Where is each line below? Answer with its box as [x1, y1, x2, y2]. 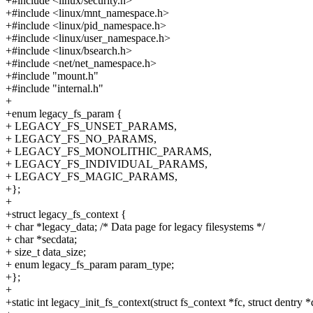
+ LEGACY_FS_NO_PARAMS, [6, 133, 156, 145]
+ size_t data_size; [6, 246, 86, 259]
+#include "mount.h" [6, 70, 99, 82]
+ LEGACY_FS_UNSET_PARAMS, [6, 120, 177, 133]
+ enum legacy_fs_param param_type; [6, 259, 174, 271]
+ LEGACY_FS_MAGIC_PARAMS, [6, 170, 177, 183]
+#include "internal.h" [6, 82, 103, 95]
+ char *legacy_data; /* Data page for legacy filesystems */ [6, 221, 265, 233]
